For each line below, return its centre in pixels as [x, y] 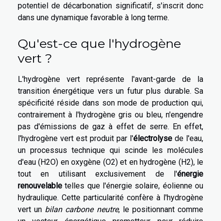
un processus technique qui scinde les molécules [110, 150]
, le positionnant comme [161, 209]
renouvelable [40, 185]
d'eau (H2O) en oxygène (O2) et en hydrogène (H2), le [110, 162]
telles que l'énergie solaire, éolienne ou [133, 185]
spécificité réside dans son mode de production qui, [110, 103]
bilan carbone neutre [82, 209]
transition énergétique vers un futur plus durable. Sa [110, 91]
